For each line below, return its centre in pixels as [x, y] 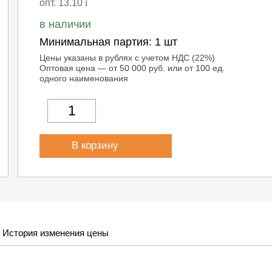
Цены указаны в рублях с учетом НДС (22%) [127, 58]
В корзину [97, 145]
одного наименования [84, 78]
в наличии [66, 24]
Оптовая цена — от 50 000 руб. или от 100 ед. [132, 68]
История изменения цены [56, 233]
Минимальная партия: [97, 42]
